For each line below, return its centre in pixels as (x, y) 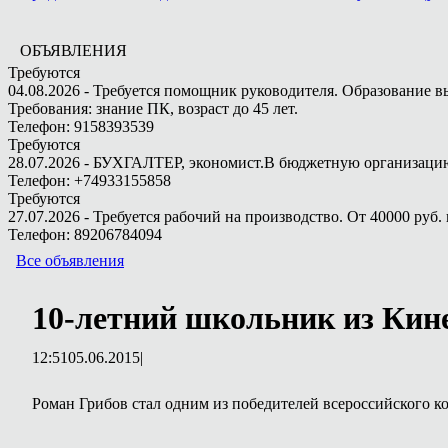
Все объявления (70, 260)
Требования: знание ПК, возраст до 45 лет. (153, 108)
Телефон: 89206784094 (85, 234)
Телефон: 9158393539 (81, 126)
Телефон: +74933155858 (89, 180)
